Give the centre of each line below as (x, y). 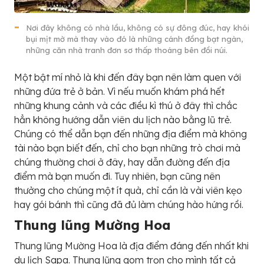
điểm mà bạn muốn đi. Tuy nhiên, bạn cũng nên (117, 176)
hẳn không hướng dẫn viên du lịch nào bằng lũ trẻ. (123, 119)
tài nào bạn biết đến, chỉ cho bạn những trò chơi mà (127, 148)
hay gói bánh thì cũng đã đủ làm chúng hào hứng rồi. (129, 204)
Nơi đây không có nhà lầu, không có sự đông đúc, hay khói (138, 27)
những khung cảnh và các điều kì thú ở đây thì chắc (126, 105)
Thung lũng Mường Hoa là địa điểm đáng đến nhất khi (131, 245)
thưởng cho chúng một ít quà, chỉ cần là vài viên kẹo (128, 190)
